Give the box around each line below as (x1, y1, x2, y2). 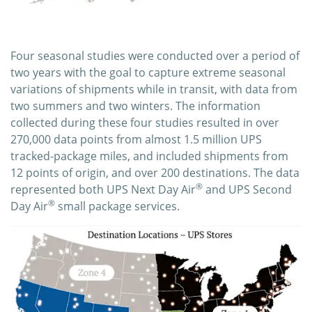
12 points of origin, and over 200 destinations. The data (10, 164, 299, 180)
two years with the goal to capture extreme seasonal (10, 64, 286, 80)
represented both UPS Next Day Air (10, 181, 196, 197)
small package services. (55, 198, 180, 214)
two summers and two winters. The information (10, 97, 260, 114)
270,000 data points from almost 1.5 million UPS (10, 131, 262, 147)
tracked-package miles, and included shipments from (10, 148, 288, 164)
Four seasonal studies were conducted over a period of (10, 47, 299, 63)
